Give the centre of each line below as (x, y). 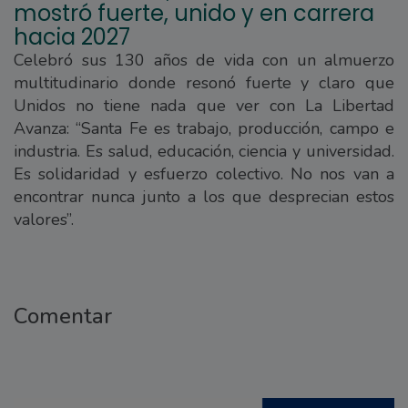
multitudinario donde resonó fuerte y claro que (204, 83)
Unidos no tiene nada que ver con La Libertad (204, 106)
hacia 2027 (72, 37)
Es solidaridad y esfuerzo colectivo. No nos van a (204, 174)
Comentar (63, 316)
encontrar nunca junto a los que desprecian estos (204, 197)
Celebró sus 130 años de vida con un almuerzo (204, 61)
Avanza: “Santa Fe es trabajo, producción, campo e (204, 129)
